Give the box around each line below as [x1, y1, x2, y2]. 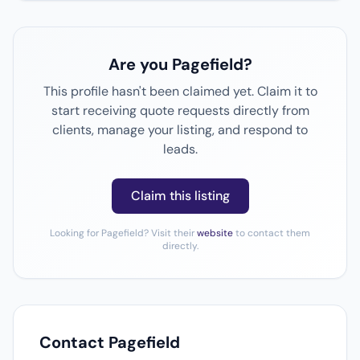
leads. [162, 141, 198, 157]
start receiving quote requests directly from [51, 102, 309, 119]
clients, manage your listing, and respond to [52, 121, 308, 138]
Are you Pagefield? [108, 54, 252, 75]
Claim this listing [130, 187, 230, 204]
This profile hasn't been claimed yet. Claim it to [43, 83, 317, 100]
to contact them [233, 227, 310, 239]
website [197, 227, 233, 239]
